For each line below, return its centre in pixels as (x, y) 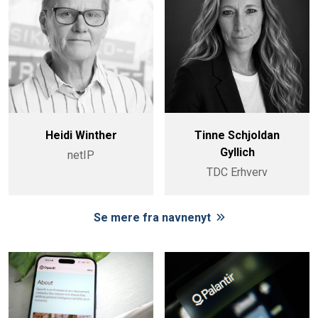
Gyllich (237, 153)
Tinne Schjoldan (237, 136)
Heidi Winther (81, 136)
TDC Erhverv (237, 172)
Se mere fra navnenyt (153, 218)
